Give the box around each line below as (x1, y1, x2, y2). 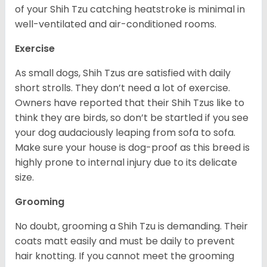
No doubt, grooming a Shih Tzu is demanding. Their (15, 219, 248, 234)
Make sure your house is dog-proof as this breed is (15, 141, 250, 155)
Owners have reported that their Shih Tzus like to (15, 96, 244, 110)
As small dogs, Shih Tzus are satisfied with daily (15, 66, 231, 80)
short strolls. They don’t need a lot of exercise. (15, 81, 230, 95)
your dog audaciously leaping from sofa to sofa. (15, 126, 235, 140)
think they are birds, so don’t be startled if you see (15, 111, 249, 125)
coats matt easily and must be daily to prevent (15, 234, 235, 249)
